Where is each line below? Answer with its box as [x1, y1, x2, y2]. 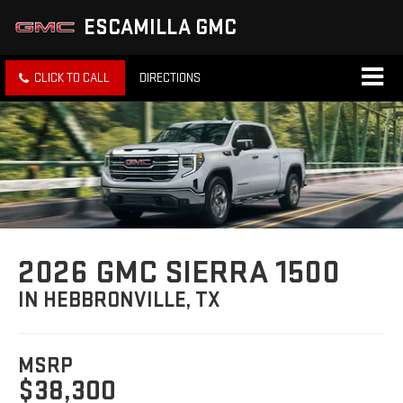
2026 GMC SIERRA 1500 [18, 253, 341, 292]
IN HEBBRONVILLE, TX [18, 286, 221, 313]
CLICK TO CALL [34, 70, 110, 86]
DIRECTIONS [139, 70, 201, 86]
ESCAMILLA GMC [84, 14, 237, 40]
